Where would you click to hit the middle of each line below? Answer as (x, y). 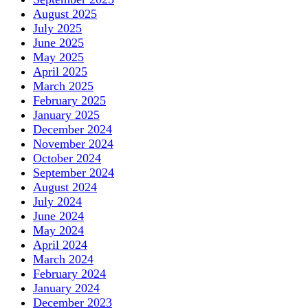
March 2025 (63, 86)
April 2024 (60, 244)
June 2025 (58, 42)
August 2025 (65, 13)
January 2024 (66, 288)
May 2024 (58, 230)
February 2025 (69, 100)
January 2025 (66, 114)
